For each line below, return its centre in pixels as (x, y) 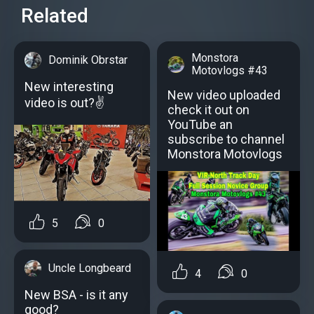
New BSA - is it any (76, 294)
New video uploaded (224, 95)
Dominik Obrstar (88, 60)
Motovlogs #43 (230, 70)
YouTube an (200, 124)
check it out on (209, 109)
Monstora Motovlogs (225, 153)
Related (55, 15)
